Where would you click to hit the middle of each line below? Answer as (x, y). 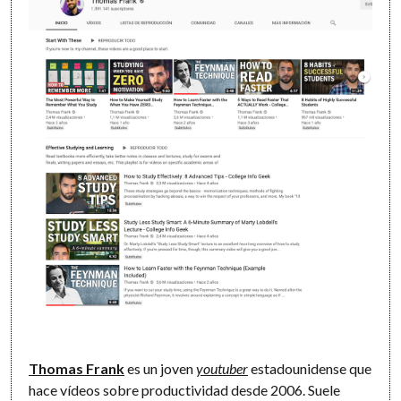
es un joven (161, 369)
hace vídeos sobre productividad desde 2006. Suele (185, 390)
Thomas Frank (77, 369)
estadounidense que (310, 369)
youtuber (222, 369)
